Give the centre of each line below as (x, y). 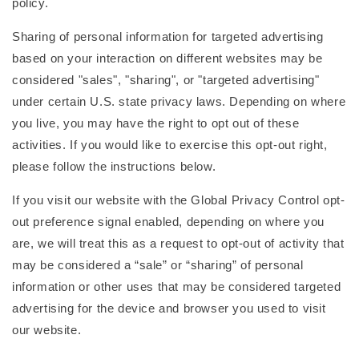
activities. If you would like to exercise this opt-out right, (170, 145)
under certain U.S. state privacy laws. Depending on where (179, 101)
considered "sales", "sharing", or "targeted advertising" (166, 80)
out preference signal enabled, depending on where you (168, 222)
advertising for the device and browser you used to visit (169, 308)
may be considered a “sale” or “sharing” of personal (158, 265)
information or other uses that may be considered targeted (177, 286)
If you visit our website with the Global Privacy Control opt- (179, 200)
